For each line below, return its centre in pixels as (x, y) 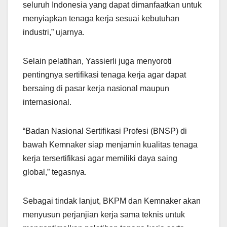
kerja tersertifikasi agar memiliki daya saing (100, 159)
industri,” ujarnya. (54, 32)
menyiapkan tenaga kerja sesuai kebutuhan (101, 19)
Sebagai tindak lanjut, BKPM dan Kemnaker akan (112, 201)
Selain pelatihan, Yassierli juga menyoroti (97, 61)
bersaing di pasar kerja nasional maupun (96, 89)
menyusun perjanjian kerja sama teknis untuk (104, 215)
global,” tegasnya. (55, 172)
